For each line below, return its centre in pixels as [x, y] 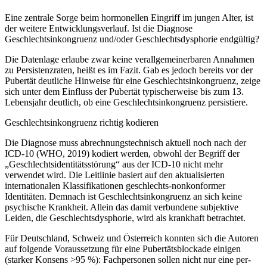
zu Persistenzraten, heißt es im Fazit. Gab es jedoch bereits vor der [129, 70]
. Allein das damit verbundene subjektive [162, 207]
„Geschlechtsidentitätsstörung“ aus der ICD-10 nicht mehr [114, 164]
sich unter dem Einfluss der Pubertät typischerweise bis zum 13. [124, 92]
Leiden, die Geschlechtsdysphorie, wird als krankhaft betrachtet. [125, 218]
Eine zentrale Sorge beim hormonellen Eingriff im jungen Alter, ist [129, 18]
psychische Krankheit [45, 207]
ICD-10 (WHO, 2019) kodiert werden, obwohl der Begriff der [122, 154]
